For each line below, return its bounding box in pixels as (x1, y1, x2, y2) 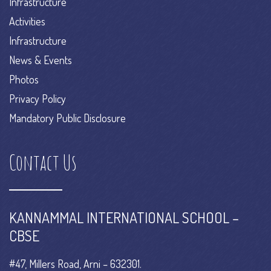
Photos (9, 73, 39, 86)
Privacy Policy (9, 92, 66, 105)
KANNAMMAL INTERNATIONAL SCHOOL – (9, 208, 239, 227)
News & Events (9, 53, 72, 67)
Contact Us (9, 148, 77, 176)
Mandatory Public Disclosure (9, 111, 126, 125)
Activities (9, 15, 45, 28)
